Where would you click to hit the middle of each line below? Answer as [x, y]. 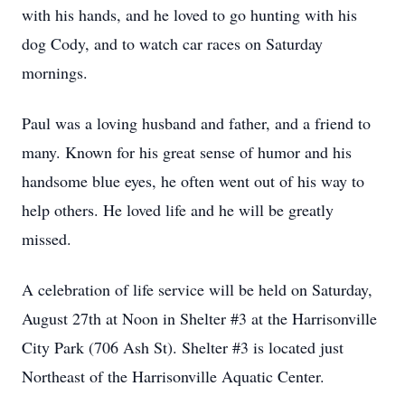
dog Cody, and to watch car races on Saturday [172, 43]
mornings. [55, 72]
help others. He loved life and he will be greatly [178, 210]
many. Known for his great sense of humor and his [187, 152]
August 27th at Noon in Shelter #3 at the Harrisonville [199, 318]
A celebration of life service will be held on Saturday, [197, 289]
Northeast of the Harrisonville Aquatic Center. [173, 376]
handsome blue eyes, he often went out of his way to [193, 181]
